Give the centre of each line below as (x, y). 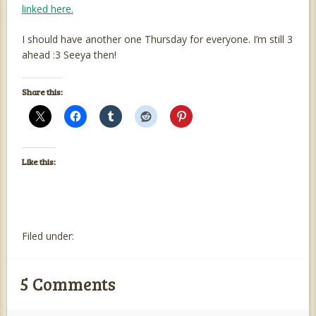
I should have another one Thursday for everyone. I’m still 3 (157, 39)
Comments (73, 284)
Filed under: (48, 236)
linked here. (47, 9)
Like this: (38, 162)
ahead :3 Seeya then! (69, 55)
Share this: (42, 92)
